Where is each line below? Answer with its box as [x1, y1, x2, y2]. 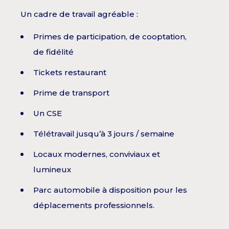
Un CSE [33, 108, 62, 119]
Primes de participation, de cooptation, [33, 32, 187, 42]
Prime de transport [33, 88, 109, 98]
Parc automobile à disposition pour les [33, 185, 187, 195]
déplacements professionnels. [33, 200, 154, 211]
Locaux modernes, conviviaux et [33, 149, 160, 159]
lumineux [33, 165, 71, 175]
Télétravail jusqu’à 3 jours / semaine [33, 129, 174, 139]
